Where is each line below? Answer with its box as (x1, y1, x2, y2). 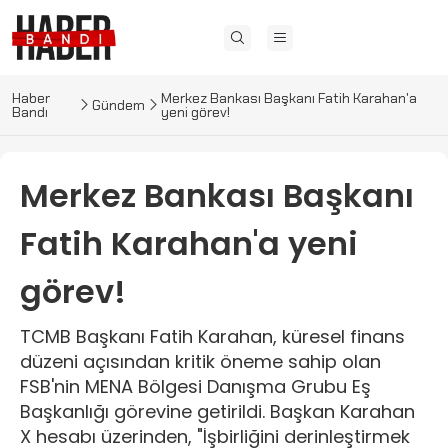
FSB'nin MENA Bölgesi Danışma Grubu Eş (20, 374, 371, 399)
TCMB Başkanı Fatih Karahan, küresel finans (20, 324, 405, 349)
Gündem (92, 96, 146, 114)
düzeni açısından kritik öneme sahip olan (20, 349, 381, 374)
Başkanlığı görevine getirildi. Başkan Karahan (20, 399, 415, 424)
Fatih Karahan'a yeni (20, 221, 358, 266)
